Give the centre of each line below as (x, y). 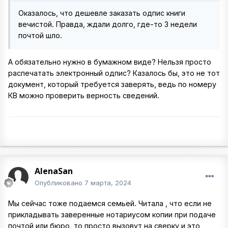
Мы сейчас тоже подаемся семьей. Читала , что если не (110, 204)
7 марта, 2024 (108, 183)
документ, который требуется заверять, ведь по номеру (112, 84)
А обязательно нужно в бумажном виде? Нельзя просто (110, 62)
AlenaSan (54, 171)
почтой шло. (40, 36)
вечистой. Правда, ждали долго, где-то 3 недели (108, 24)
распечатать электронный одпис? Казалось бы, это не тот (114, 73)
